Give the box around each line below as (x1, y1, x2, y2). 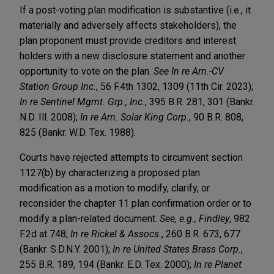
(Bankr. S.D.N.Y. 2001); (20, 243, 113, 255)
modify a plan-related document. (20, 212, 160, 224)
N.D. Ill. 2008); (20, 111, 80, 123)
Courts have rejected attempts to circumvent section (20, 151, 243, 163)
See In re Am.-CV (154, 65, 224, 77)
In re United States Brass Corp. (113, 243, 241, 255)
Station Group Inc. (20, 80, 96, 92)
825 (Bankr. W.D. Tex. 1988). (20, 126, 141, 138)
